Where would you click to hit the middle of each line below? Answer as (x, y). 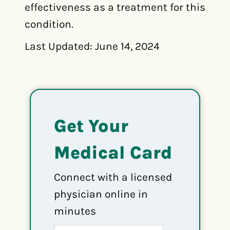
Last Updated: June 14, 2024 (92, 46)
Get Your (91, 126)
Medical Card (113, 153)
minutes (75, 211)
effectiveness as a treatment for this (115, 7)
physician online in (101, 194)
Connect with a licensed (113, 177)
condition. (49, 24)
